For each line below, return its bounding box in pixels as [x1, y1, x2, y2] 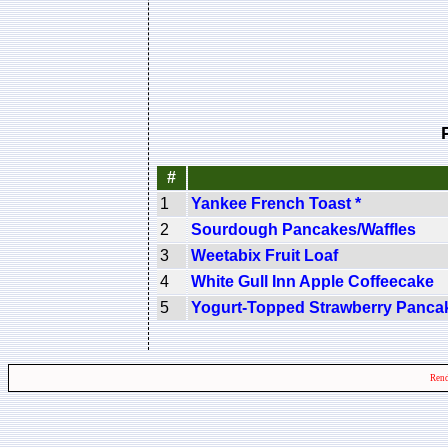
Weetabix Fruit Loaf [191, 246, 338, 264]
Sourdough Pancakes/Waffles [191, 220, 416, 238]
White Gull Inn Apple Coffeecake [191, 272, 434, 290]
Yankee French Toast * [191, 194, 361, 212]
